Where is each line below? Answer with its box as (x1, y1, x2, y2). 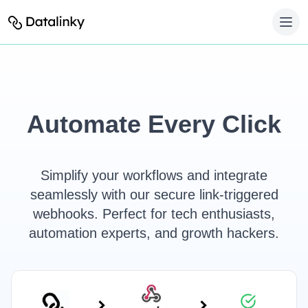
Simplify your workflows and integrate (41, 168, 267, 183)
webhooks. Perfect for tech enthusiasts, (33, 206, 275, 221)
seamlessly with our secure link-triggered (30, 187, 278, 202)
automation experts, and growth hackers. (29, 225, 279, 241)
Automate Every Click (27, 110, 281, 138)
